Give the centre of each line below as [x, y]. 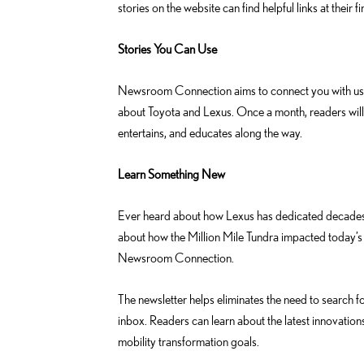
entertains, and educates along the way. [210, 132]
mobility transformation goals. [188, 341]
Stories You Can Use [167, 48]
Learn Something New [171, 173]
